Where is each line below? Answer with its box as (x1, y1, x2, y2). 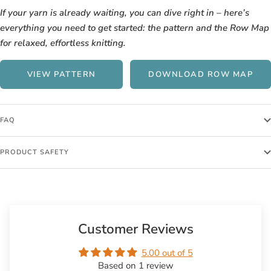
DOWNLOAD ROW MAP (148, 68, 253, 80)
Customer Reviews (77, 219, 194, 238)
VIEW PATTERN (27, 68, 96, 80)
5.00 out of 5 (141, 246, 193, 259)
